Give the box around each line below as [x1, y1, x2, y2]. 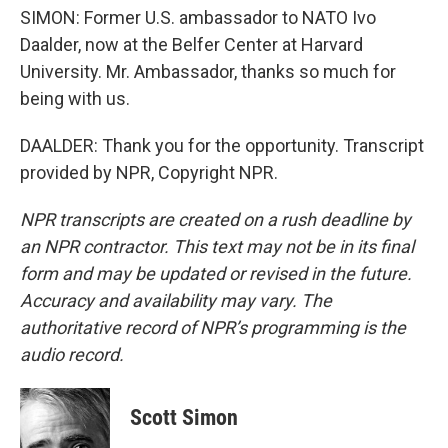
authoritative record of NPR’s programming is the [20, 317, 406, 338]
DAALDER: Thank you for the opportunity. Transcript [20, 135, 424, 156]
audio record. [20, 344, 124, 365]
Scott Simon [130, 405, 238, 430]
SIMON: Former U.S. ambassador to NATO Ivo [20, 7, 376, 28]
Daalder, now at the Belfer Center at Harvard [20, 34, 363, 55]
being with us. [20, 88, 130, 109]
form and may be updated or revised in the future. [20, 263, 412, 284]
